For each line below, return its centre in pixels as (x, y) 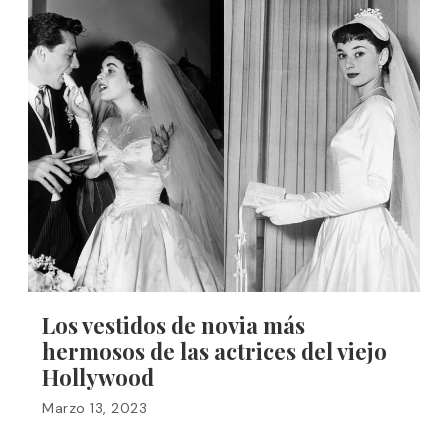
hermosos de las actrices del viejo (214, 351)
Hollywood (98, 377)
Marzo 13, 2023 (94, 408)
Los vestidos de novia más (173, 325)
